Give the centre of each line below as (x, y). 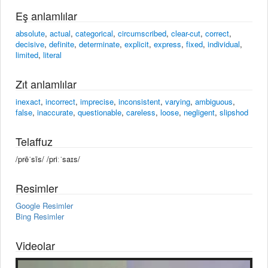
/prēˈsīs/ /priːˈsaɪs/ (48, 159)
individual (224, 44)
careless (141, 112)
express (167, 44)
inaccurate (55, 112)
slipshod (234, 112)
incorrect (60, 101)
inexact (28, 101)
